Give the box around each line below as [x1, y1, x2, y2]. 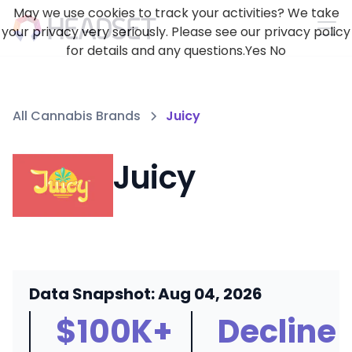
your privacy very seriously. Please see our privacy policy [2, 23, 350, 41]
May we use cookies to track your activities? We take [13, 4, 339, 22]
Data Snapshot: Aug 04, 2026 [28, 283, 262, 305]
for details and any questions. [66, 42, 245, 60]
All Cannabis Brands [13, 107, 141, 125]
